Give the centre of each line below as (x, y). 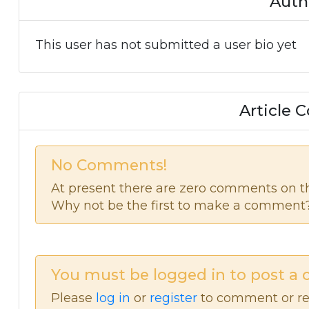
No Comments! (109, 165)
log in (113, 298)
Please (73, 298)
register (173, 298)
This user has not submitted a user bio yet (166, 44)
